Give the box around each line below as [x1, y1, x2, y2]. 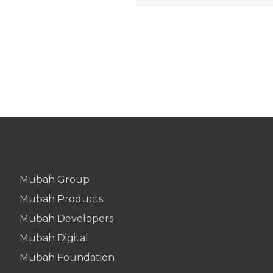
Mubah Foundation [19, 251, 115, 263]
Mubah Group [19, 173, 90, 185]
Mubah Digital [19, 232, 89, 244]
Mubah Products [19, 193, 104, 205]
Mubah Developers [19, 212, 114, 224]
